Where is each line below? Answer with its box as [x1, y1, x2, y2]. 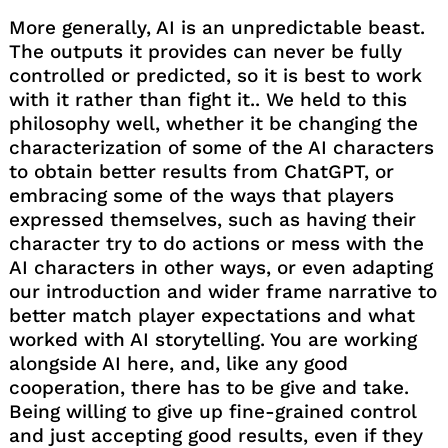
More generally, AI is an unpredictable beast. [8, 15, 425, 39]
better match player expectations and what [8, 303, 415, 327]
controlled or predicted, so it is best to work [8, 63, 422, 87]
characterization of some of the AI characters [8, 135, 434, 159]
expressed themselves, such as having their [8, 207, 416, 231]
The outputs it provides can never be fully [8, 39, 402, 63]
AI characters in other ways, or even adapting [8, 255, 433, 279]
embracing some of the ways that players [8, 183, 394, 207]
